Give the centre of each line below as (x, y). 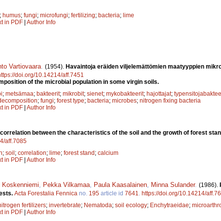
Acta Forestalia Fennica (46, 194)
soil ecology (131, 205)
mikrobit (73, 94)
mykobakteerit (125, 94)
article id (112, 194)
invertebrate (65, 205)
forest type (71, 101)
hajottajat (159, 94)
